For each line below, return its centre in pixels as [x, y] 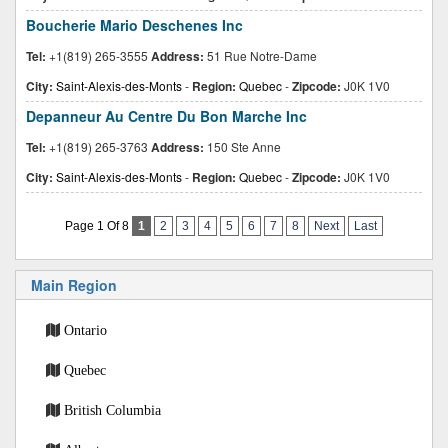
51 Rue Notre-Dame [260, 55]
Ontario [85, 330]
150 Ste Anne [242, 146]
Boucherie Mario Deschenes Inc [134, 25]
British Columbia [112, 410]
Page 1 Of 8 [98, 226]
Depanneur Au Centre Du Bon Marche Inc [166, 116]
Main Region [74, 285]
